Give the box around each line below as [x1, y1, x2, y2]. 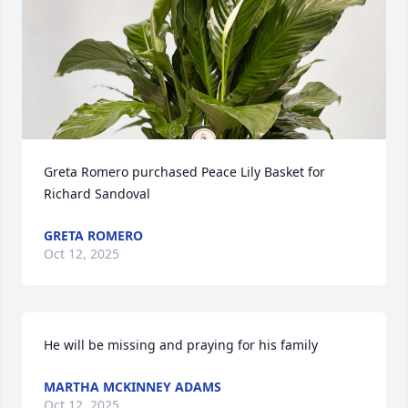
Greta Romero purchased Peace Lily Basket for [44, 163, 325, 180]
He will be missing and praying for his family [44, 336, 318, 353]
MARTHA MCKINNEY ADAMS [44, 378, 221, 395]
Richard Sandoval [44, 185, 150, 202]
